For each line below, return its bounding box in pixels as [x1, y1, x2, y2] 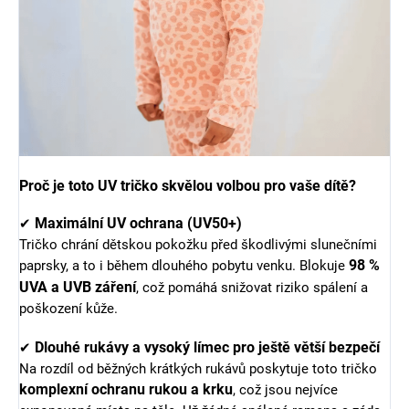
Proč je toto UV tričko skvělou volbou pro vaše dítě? [19, 177, 356, 194]
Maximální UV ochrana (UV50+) [35, 215, 242, 232]
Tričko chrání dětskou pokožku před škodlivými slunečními [19, 236, 377, 253]
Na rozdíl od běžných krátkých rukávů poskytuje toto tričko [19, 361, 377, 377]
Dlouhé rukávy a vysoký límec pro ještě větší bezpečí [35, 339, 380, 356]
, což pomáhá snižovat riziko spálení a [136, 279, 368, 296]
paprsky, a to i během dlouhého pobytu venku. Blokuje [19, 257, 349, 274]
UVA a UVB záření [19, 278, 136, 296]
